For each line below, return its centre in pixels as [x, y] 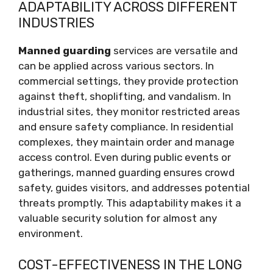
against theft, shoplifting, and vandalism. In [125, 96]
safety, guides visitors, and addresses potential [134, 188]
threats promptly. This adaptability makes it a [130, 203]
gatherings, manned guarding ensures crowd [126, 172]
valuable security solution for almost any [118, 218]
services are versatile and [174, 51]
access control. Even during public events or [125, 157]
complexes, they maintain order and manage [126, 142]
